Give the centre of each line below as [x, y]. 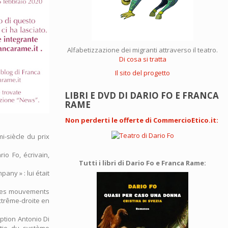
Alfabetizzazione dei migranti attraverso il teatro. [142, 50]
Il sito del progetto [142, 73]
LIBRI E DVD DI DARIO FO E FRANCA [142, 95]
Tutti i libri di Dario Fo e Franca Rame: [142, 163]
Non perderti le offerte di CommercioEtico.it [141, 120]
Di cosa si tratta [142, 59]
